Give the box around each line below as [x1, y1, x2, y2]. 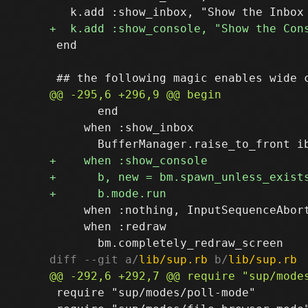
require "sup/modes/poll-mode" [49, 285, 256, 299]
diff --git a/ [49, 252, 139, 266]
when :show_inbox [49, 120, 194, 134]
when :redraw [49, 219, 166, 233]
